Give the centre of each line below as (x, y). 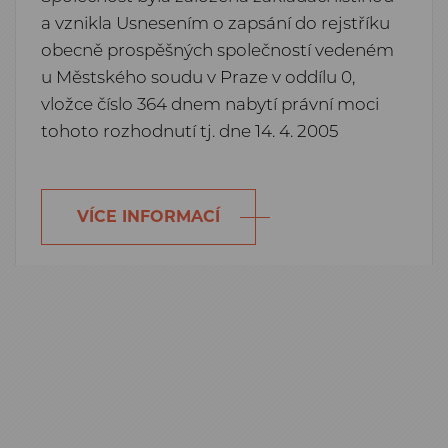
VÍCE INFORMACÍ (148, 216)
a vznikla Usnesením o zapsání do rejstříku (215, 23)
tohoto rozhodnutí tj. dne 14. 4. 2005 (189, 131)
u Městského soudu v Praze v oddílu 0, (198, 77)
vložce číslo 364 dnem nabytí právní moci (210, 104)
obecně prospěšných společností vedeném (217, 50)
